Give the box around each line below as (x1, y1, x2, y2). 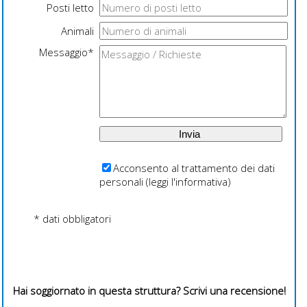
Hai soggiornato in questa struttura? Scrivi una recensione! (12, 284, 286, 298)
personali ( (99, 175, 149, 189)
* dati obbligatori (33, 212, 111, 226)
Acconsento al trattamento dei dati (112, 161, 275, 175)
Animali (60, 24, 94, 38)
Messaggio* (38, 45, 94, 60)
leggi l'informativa (148, 175, 228, 189)
